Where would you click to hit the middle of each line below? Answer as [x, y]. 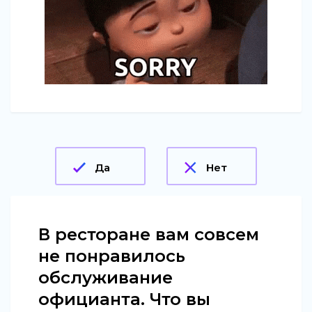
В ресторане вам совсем [149, 234]
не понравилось [112, 256]
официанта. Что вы [124, 299]
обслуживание [106, 277]
